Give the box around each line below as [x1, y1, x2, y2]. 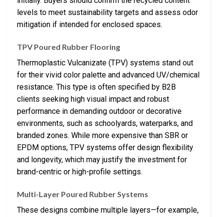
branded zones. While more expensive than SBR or [17, 131, 188, 140]
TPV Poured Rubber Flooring [17, 42, 120, 52]
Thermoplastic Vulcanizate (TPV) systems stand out [17, 58, 193, 68]
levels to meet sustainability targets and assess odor [17, 8, 198, 17]
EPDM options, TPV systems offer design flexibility [17, 143, 193, 153]
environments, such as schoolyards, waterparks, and [17, 119, 193, 128]
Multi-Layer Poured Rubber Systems [17, 189, 148, 199]
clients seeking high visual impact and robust [17, 94, 169, 104]
